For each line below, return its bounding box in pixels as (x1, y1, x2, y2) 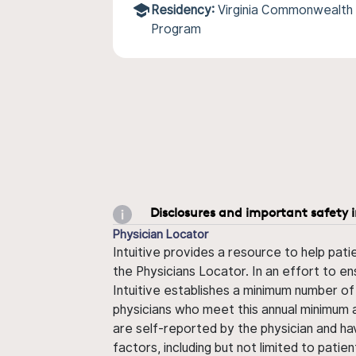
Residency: (151, 2, 215, 17)
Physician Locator (113, 226, 208, 241)
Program (151, 21, 201, 37)
